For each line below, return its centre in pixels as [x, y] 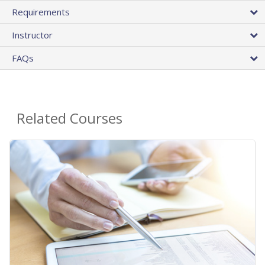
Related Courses [70, 118]
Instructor [32, 35]
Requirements [41, 12]
